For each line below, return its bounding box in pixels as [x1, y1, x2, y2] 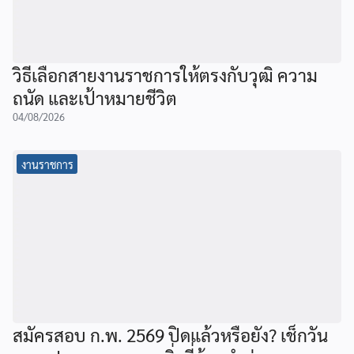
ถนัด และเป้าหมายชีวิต [13, 86, 177, 110]
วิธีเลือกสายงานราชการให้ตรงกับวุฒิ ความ [13, 63, 318, 87]
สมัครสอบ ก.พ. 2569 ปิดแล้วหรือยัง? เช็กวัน [13, 322, 328, 346]
